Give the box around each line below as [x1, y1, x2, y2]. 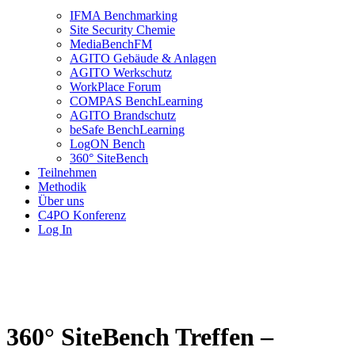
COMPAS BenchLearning [70, 94, 203, 109]
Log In [38, 223, 72, 237]
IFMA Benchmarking [70, 9, 177, 23]
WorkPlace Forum [70, 80, 161, 94]
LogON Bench [70, 137, 145, 151]
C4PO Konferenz [38, 208, 126, 223]
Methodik [38, 180, 86, 194]
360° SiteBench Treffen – [6, 322, 273, 351]
